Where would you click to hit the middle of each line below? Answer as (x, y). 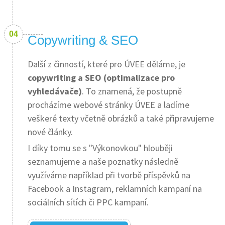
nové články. (50, 132)
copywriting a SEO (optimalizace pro (101, 78)
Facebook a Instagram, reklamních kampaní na (115, 189)
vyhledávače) (55, 91)
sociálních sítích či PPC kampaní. (88, 202)
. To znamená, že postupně (132, 91)
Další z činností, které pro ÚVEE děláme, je (106, 64)
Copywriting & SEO (83, 40)
